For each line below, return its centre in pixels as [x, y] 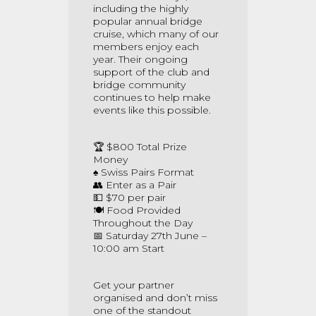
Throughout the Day [143, 223]
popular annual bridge [148, 21]
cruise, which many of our [156, 34]
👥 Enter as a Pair [135, 185]
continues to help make [152, 97]
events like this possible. [152, 110]
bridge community [139, 85]
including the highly [141, 8]
